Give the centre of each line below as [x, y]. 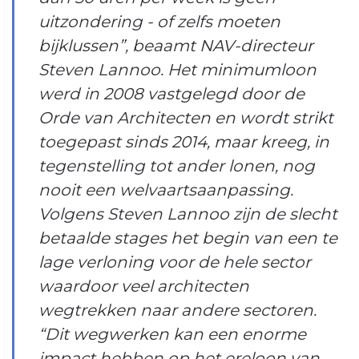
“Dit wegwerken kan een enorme [172, 334]
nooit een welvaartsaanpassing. [166, 190]
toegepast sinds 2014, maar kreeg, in [184, 141]
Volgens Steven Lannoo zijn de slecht [188, 214]
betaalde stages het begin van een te [188, 238]
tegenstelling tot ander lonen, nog [177, 165]
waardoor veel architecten [144, 286]
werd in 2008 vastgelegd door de [171, 93]
